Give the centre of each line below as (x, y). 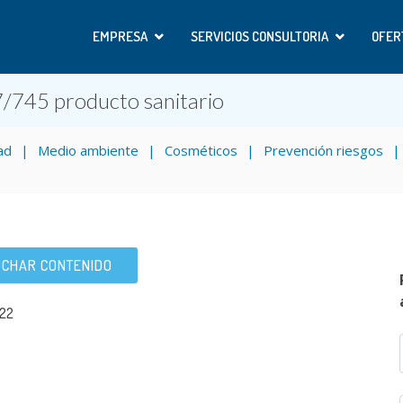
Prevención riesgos (323, 150)
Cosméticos (201, 150)
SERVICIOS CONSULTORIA (260, 36)
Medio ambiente (88, 150)
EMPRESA (120, 36)
